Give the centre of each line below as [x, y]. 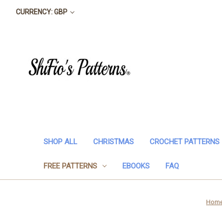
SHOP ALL [60, 141]
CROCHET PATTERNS [185, 141]
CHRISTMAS [113, 141]
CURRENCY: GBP [42, 12]
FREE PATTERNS [70, 166]
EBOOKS [136, 166]
